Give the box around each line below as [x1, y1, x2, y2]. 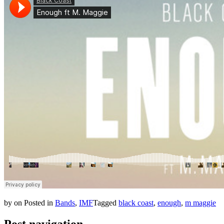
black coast [118, 198, 153, 207]
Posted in [24, 198, 55, 207]
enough [157, 198, 181, 207]
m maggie [185, 198, 216, 207]
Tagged [93, 198, 118, 207]
